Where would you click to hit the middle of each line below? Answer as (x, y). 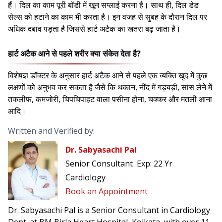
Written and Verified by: (51, 131)
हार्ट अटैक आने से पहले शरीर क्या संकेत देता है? (74, 54)
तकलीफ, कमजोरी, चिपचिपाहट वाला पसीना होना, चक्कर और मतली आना (110, 99)
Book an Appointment (107, 192)
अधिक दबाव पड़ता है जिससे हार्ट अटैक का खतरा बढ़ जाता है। (94, 29)
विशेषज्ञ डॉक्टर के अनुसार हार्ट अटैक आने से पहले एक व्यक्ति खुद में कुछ (108, 76)
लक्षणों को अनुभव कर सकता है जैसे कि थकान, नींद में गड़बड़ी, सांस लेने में (110, 87)
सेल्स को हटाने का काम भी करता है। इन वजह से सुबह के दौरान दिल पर (108, 17)
